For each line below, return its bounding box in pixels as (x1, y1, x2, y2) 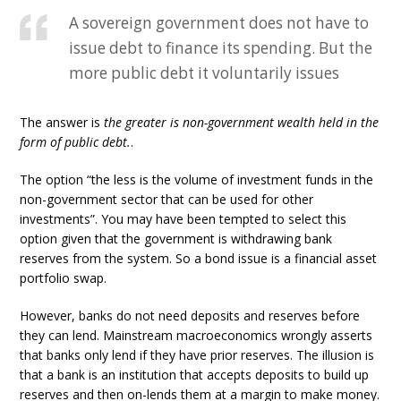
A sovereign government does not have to (69, 13, 370, 33)
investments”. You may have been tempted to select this (20, 210, 347, 227)
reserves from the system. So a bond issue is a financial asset (20, 250, 378, 267)
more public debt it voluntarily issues (69, 63, 340, 83)
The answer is (20, 114, 105, 131)
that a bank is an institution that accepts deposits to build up (20, 366, 370, 383)
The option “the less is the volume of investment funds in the (20, 171, 374, 188)
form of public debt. (20, 133, 132, 150)
